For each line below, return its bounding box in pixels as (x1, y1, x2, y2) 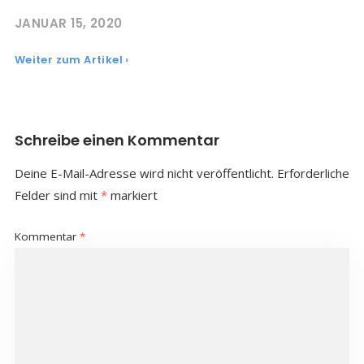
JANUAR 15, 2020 (14, 14, 123, 32)
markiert (106, 186, 158, 203)
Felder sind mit (14, 186, 101, 203)
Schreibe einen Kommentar (14, 129, 219, 150)
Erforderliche (276, 164, 349, 181)
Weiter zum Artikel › (14, 51, 129, 67)
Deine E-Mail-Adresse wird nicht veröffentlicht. (14, 164, 274, 181)
